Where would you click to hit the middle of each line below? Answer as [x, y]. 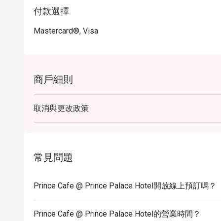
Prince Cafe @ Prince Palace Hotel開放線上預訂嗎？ [125, 186]
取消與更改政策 [61, 108]
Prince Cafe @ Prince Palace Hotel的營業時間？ [117, 214]
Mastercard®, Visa [66, 31]
